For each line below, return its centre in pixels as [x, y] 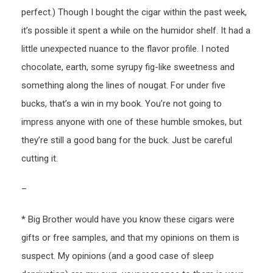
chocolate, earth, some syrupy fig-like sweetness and [128, 67]
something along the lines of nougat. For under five [123, 86]
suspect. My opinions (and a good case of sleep [118, 256]
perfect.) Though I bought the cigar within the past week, [134, 12]
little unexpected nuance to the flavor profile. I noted [125, 49]
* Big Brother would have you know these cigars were [128, 220]
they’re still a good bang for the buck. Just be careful [127, 140]
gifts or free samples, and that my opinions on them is [130, 238]
